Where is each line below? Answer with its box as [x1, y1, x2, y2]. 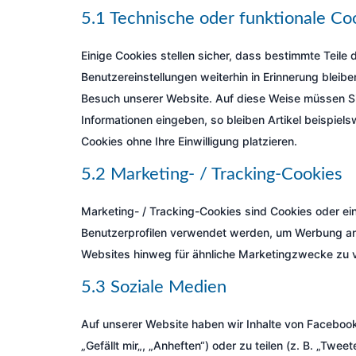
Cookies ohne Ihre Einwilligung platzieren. [81, 134, 297, 148]
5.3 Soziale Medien [81, 278, 226, 296]
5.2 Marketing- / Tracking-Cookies [81, 165, 342, 183]
